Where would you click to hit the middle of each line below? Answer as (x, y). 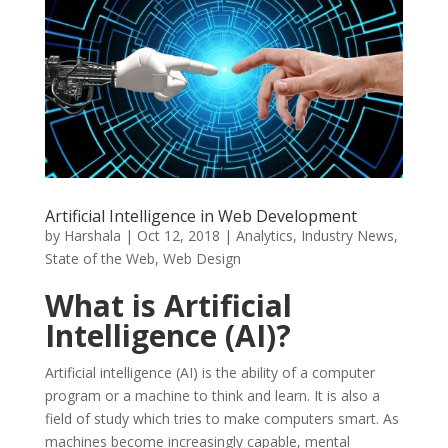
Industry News (347, 235)
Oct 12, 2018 (178, 235)
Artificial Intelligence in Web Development (200, 215)
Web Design (201, 258)
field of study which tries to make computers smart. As (221, 418)
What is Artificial (168, 305)
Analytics (264, 235)
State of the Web (99, 258)
